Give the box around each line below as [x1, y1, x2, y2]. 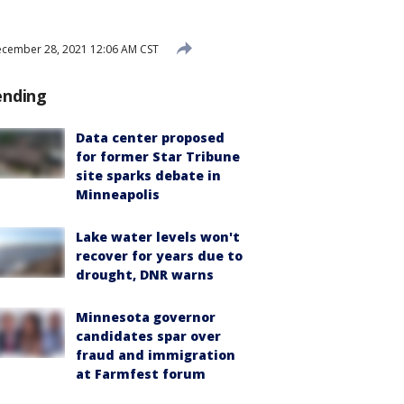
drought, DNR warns [76, 266, 214, 283]
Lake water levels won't [76, 228, 240, 245]
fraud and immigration [76, 346, 235, 363]
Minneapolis [76, 186, 160, 203]
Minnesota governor [76, 308, 216, 326]
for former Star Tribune [76, 148, 240, 165]
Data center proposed [76, 129, 225, 146]
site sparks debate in [76, 167, 221, 184]
